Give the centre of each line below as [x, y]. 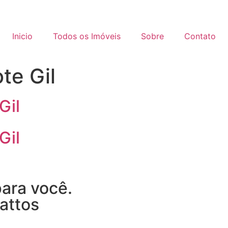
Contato [200, 36]
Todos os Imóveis [87, 36]
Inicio [22, 36]
